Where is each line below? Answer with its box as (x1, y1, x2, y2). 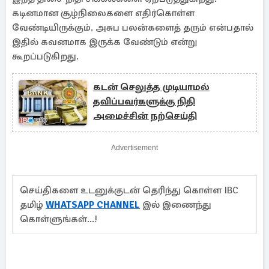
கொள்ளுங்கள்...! (20, 213, 102, 225)
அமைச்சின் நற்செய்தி (93, 110, 197, 122)
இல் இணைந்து (140, 199, 211, 211)
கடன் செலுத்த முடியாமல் (93, 81, 210, 93)
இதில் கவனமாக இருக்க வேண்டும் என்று (12, 36, 197, 48)
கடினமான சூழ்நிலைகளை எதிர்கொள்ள (12, 7, 195, 19)
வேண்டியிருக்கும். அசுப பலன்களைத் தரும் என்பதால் (12, 22, 253, 34)
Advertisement (111, 144, 158, 152)
